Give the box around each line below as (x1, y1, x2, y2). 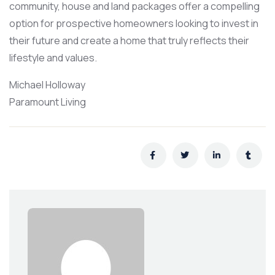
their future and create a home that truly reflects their (9, 33, 249, 47)
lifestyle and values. (9, 50, 97, 64)
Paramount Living (9, 95, 86, 109)
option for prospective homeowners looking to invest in (9, 16, 258, 30)
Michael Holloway (9, 77, 85, 91)
